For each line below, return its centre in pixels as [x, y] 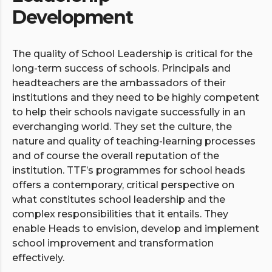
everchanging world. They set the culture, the [122, 126]
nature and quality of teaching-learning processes [134, 141]
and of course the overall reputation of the [116, 155]
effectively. [38, 257]
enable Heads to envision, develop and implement [136, 228]
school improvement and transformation [113, 243]
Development [73, 17]
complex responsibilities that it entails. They [120, 214]
